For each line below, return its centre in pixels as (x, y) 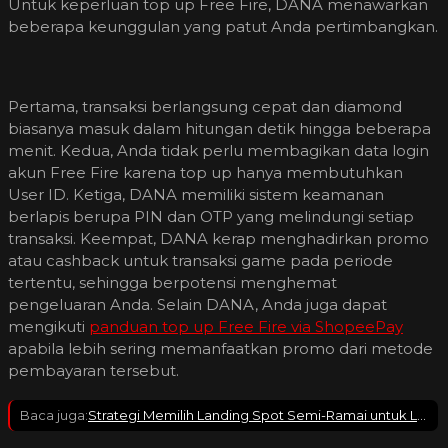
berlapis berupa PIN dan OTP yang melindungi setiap (211, 217)
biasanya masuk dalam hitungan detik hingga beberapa (219, 129)
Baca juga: (54, 415)
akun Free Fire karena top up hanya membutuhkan (205, 173)
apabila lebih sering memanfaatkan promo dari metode (220, 349)
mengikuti (48, 327)
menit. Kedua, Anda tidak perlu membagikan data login (218, 151)
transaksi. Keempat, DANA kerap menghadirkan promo (218, 239)
